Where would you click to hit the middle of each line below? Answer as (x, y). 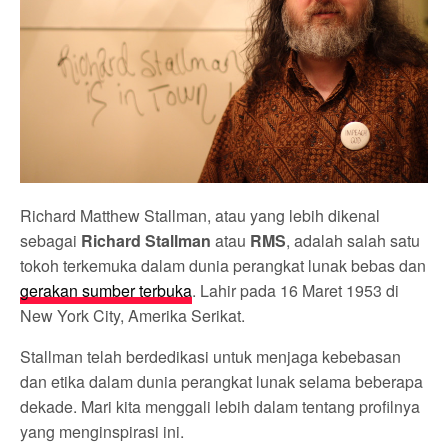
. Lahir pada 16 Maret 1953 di (296, 290)
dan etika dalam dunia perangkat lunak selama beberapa (222, 381)
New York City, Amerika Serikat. (133, 315)
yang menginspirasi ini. (102, 431)
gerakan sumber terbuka (106, 290)
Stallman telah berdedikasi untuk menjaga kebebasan (211, 356)
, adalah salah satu (353, 240)
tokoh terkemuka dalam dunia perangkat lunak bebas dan (223, 265)
